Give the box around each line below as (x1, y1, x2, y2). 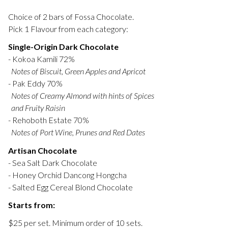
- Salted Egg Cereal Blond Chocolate (8, 182, 133, 192)
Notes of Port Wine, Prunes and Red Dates (8, 127, 145, 137)
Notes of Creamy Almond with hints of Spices (8, 91, 154, 101)
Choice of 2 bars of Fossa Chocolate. (8, 12, 134, 22)
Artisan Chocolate (8, 145, 77, 155)
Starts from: (8, 199, 55, 210)
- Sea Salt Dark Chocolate (8, 157, 97, 167)
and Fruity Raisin (8, 103, 65, 113)
